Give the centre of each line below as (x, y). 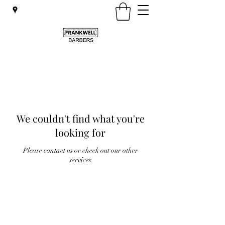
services (80, 160)
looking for (80, 132)
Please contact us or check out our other (80, 150)
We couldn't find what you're (80, 118)
